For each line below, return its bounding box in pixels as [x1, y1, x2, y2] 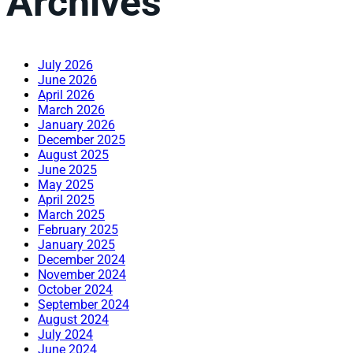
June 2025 [38, 162, 97, 177]
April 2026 [38, 87, 95, 102]
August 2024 [38, 311, 109, 327]
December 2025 [38, 132, 125, 147]
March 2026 [38, 102, 105, 117]
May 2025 [38, 176, 94, 192]
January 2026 [38, 117, 115, 132]
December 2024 [38, 251, 125, 267]
